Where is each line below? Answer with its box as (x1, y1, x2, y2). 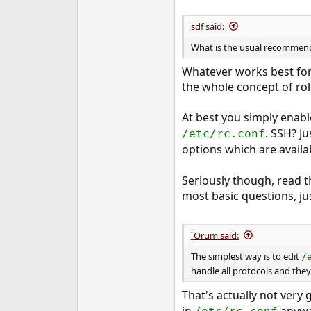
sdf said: (190, 19, 224, 33)
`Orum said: (190, 228, 239, 242)
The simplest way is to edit (190, 250, 301, 263)
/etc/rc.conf (181, 126, 265, 140)
